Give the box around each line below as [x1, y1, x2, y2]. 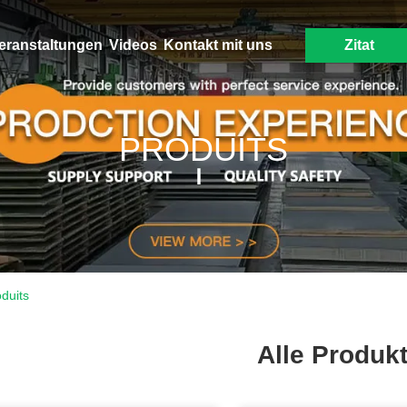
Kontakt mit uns [163, 37, 273, 53]
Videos [108, 37, 157, 53]
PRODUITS [119, 131, 288, 168]
